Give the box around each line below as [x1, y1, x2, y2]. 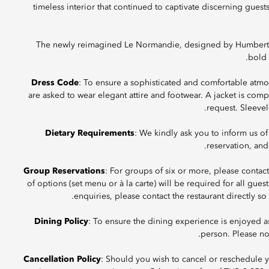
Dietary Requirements [45, 129, 134, 138]
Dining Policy [34, 217, 88, 226]
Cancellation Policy [23, 255, 101, 264]
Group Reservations [23, 167, 105, 175]
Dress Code [31, 79, 79, 87]
